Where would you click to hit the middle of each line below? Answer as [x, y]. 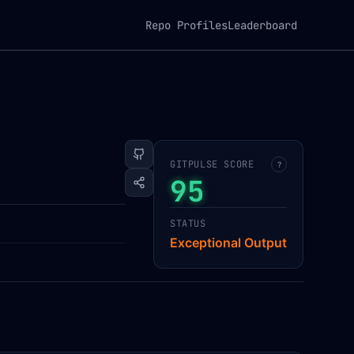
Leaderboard [262, 25]
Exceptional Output [228, 243]
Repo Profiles [186, 25]
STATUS [188, 224]
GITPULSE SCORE [212, 164]
